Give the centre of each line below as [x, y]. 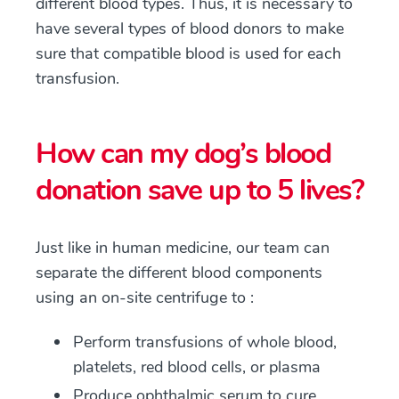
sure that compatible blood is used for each [188, 53]
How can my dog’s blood [183, 154]
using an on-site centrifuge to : [145, 297]
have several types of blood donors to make [190, 28]
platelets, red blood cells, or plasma [197, 367]
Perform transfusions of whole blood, [205, 342]
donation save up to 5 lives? [199, 190]
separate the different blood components [179, 273]
